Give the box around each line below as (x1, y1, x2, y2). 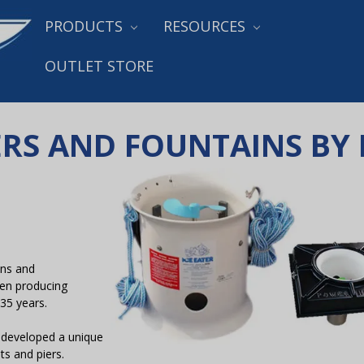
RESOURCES (162, 15, 249, 36)
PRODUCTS (45, 15, 127, 36)
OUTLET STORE (45, 55, 154, 76)
